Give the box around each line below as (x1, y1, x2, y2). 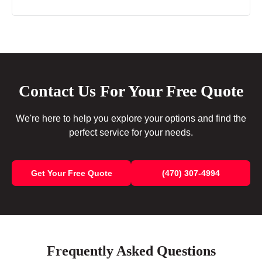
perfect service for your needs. (69, 127, 193, 138)
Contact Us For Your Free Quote (19, 82, 243, 101)
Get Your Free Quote (30, 168, 112, 178)
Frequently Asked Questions (46, 243, 216, 259)
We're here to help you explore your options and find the (16, 113, 246, 124)
